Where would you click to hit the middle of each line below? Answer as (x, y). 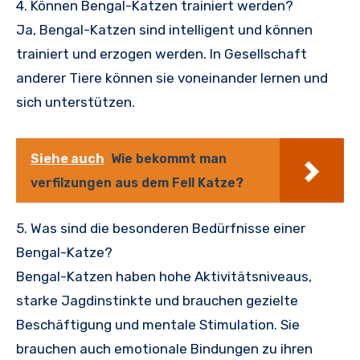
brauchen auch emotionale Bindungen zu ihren (164, 348)
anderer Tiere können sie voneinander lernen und (172, 78)
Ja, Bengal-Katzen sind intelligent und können (164, 29)
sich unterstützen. (76, 102)
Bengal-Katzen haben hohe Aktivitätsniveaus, (164, 276)
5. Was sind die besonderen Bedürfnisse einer (161, 228)
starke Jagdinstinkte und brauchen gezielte (157, 300)
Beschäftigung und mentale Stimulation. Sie (158, 324)
